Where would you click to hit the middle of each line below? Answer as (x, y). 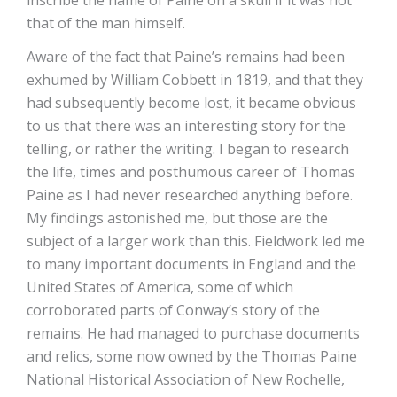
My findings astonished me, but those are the (177, 218)
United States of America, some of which (160, 288)
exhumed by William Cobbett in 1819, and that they (195, 80)
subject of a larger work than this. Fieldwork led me (196, 241)
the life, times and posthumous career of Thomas (191, 172)
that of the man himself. (106, 23)
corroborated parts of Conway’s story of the (173, 311)
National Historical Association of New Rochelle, (186, 380)
